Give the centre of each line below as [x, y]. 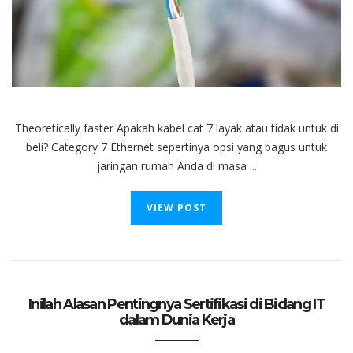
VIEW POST [176, 207]
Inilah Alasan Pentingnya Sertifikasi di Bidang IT [176, 304]
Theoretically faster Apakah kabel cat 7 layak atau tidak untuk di [176, 128]
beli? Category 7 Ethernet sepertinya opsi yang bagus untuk [176, 147]
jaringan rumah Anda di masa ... [176, 165]
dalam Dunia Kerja [176, 320]
